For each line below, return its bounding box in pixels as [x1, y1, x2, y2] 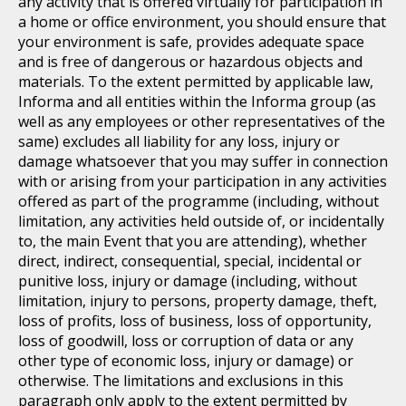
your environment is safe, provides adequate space [18, 32, 364, 52]
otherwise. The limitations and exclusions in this [18, 371, 343, 391]
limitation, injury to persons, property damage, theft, [18, 291, 377, 311]
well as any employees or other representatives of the [18, 111, 385, 131]
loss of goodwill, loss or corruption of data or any [18, 331, 353, 351]
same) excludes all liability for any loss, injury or [18, 131, 340, 151]
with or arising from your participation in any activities [18, 171, 387, 191]
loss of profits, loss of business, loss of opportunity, [18, 311, 372, 331]
